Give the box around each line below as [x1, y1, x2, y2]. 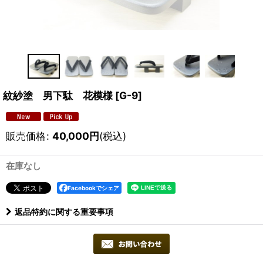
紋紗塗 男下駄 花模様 [3, 89, 113, 102]
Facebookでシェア [68, 184, 119, 192]
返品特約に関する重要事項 [15, 207, 113, 217]
